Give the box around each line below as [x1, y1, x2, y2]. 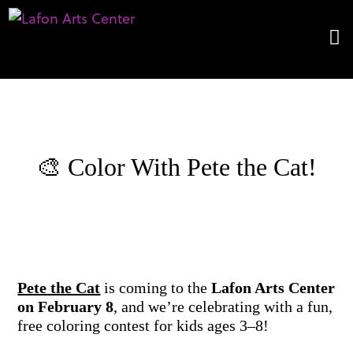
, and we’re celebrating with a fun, [113, 298, 333, 315]
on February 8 [17, 298, 114, 315]
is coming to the [100, 279, 212, 296]
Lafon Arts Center [211, 279, 336, 296]
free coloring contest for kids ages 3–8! [17, 317, 269, 334]
